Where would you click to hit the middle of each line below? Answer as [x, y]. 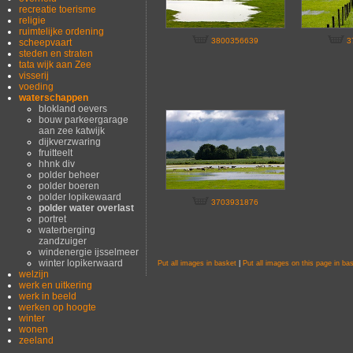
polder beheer [69, 175]
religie [33, 20]
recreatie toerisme [58, 9]
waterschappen [54, 97]
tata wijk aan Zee [56, 64]
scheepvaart [46, 42]
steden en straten [56, 53]
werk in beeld [48, 296]
